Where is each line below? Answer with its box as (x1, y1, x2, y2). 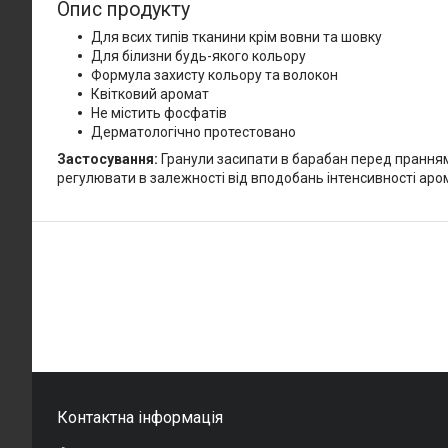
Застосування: (57, 151, 158, 168)
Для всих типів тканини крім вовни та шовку (91, 29, 382, 46)
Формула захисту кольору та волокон (91, 67, 338, 84)
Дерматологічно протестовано (91, 124, 296, 141)
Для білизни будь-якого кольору (91, 48, 306, 65)
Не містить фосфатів (91, 105, 227, 122)
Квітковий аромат (91, 86, 209, 103)
